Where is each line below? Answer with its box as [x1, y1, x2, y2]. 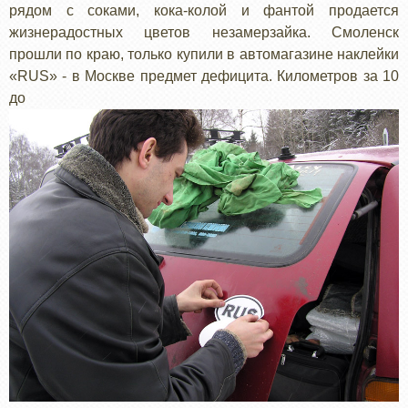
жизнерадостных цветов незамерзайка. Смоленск [9, 24, 399, 40]
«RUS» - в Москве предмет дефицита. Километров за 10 [9, 67, 399, 84]
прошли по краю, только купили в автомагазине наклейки [9, 46, 399, 62]
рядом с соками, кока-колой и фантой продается [9, 2, 399, 18]
